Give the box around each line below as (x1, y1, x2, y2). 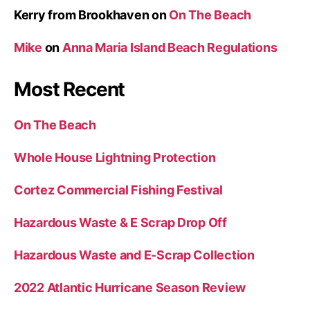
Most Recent (14, 77, 125, 101)
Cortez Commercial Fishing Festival (14, 182, 223, 197)
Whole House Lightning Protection (14, 149, 216, 165)
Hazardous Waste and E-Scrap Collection (14, 247, 255, 262)
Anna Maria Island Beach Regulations (62, 39, 277, 55)
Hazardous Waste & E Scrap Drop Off (14, 215, 227, 230)
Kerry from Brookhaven (14, 7, 149, 22)
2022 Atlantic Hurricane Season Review (14, 280, 246, 295)
